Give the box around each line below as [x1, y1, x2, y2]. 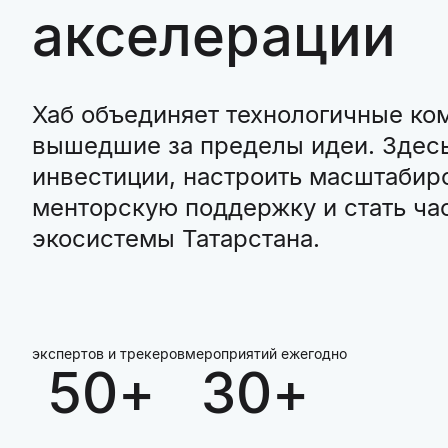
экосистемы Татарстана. [32, 224, 320, 253]
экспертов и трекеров [32, 345, 185, 362]
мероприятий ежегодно [185, 345, 347, 362]
